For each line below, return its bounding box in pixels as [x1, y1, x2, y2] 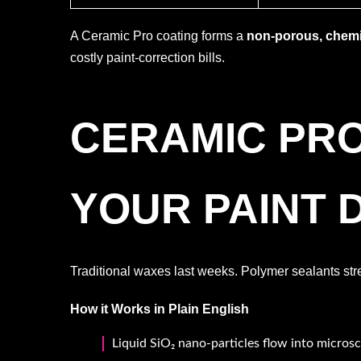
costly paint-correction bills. [70, 50, 225, 64]
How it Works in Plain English [70, 301, 249, 316]
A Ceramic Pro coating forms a [70, 28, 247, 43]
